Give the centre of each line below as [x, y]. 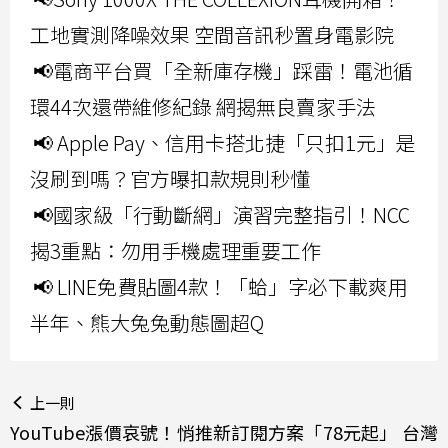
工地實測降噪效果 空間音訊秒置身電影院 [212, 34]
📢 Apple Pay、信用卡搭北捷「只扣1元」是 [224, 142]
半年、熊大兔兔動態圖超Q [147, 322]
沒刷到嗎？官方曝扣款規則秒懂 [170, 178]
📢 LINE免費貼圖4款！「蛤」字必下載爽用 [220, 286]
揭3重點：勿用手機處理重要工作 [175, 250]
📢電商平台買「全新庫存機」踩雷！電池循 [223, 70]
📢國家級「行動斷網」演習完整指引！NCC [221, 214]
